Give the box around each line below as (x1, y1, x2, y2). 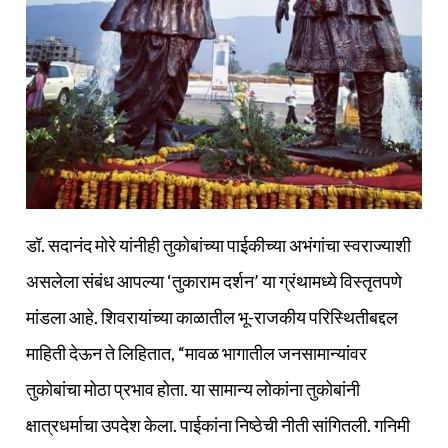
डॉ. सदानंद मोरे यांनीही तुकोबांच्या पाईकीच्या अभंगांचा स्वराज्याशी (26, 233, 411, 256)
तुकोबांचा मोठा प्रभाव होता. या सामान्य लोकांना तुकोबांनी (26, 377, 360, 400)
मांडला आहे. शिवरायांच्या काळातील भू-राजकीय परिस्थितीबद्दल (26, 305, 398, 328)
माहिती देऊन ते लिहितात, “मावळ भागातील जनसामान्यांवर (26, 341, 367, 364)
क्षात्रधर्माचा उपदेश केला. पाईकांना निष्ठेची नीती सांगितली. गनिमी (26, 413, 410, 436)
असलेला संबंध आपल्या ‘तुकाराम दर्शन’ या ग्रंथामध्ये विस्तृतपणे (26, 269, 402, 292)
